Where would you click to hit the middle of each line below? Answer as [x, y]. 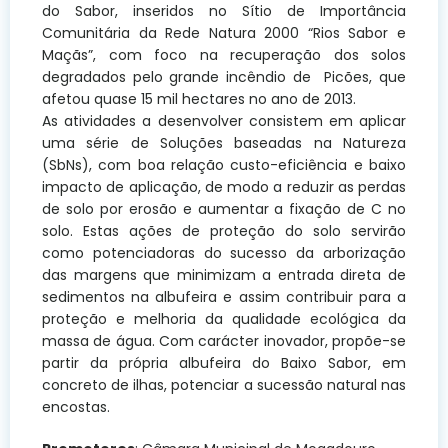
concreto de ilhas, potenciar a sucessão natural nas [224, 384]
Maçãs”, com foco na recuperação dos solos [224, 54]
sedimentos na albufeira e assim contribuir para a [224, 296]
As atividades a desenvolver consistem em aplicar [224, 120]
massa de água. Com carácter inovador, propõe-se [224, 340]
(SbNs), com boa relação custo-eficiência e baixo [224, 164]
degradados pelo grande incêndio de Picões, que [224, 76]
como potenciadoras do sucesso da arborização [224, 252]
